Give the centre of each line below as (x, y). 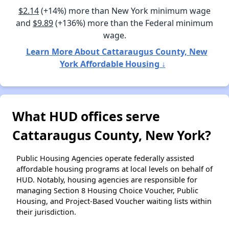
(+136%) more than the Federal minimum (133, 23)
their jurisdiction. (46, 212)
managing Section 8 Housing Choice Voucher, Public (107, 190)
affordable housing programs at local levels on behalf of (114, 169)
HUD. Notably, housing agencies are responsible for (107, 179)
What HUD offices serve (86, 116)
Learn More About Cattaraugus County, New (117, 51)
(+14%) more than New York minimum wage (125, 10)
